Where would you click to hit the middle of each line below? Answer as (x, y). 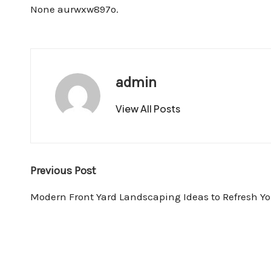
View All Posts (148, 109)
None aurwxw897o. (74, 9)
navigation (77, 194)
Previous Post (63, 171)
